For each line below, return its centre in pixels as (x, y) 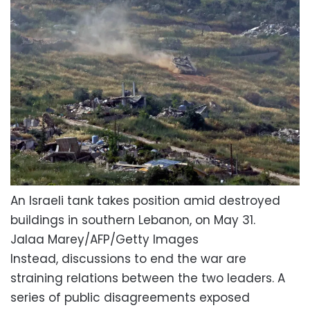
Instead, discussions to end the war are (128, 258)
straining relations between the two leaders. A (148, 278)
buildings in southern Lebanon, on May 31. (133, 220)
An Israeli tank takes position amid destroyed (145, 200)
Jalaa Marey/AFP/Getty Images (104, 239)
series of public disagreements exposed (130, 297)
